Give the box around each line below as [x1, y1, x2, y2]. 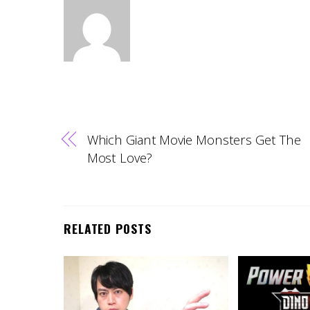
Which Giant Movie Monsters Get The [86, 131, 301, 149]
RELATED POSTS [64, 219, 152, 237]
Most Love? [86, 149, 152, 167]
